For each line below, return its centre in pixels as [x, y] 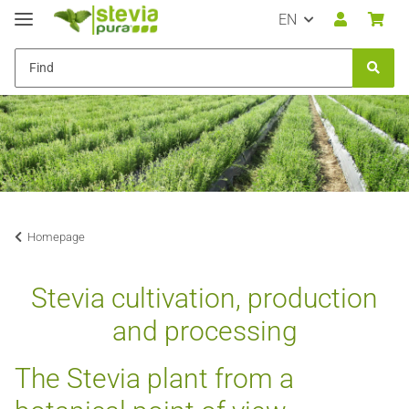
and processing [204, 331]
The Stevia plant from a [154, 379]
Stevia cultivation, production [204, 299]
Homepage [56, 237]
